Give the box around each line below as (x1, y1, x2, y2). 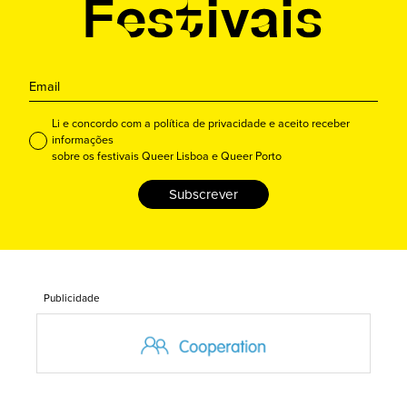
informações (52, 134, 114, 148)
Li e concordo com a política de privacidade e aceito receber (52, 117, 351, 132)
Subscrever (169, 186, 238, 203)
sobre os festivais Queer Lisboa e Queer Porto (52, 150, 283, 164)
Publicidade (44, 291, 100, 304)
